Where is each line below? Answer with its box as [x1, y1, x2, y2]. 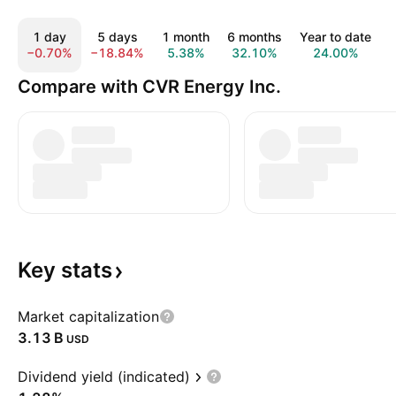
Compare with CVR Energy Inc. [18, 76, 281, 97]
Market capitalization [18, 308, 159, 325]
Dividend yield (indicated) [18, 368, 190, 385]
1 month [162, 29, 209, 44]
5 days [96, 29, 138, 44]
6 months [227, 29, 282, 44]
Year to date [300, 29, 371, 44]
